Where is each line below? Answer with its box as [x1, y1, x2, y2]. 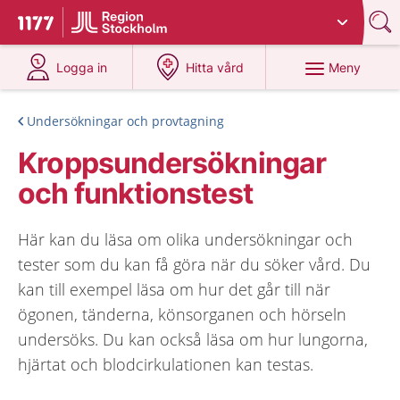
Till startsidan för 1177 [18, 15, 168, 35]
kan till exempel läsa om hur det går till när [18, 279, 330, 300]
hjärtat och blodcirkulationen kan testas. [18, 354, 313, 375]
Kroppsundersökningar [18, 146, 327, 180]
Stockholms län [184, 8, 272, 23]
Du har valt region [77, 8, 184, 23]
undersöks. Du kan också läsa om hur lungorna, [18, 329, 368, 350]
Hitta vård [186, 60, 245, 75]
